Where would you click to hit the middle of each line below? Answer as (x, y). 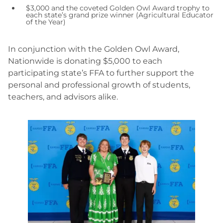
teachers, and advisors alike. (63, 97)
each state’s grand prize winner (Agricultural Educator (120, 15)
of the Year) (46, 22)
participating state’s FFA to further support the (101, 73)
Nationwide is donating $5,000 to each (85, 61)
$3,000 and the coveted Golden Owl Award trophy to (118, 8)
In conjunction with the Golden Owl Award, (94, 49)
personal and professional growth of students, (99, 85)
